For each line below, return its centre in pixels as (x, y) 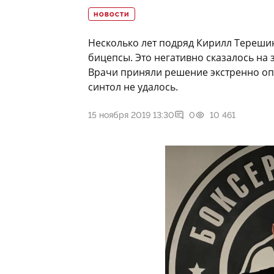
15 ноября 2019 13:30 (131, 115)
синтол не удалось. (133, 87)
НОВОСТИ (112, 15)
